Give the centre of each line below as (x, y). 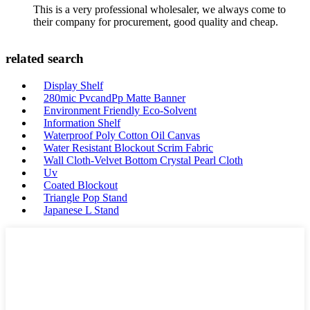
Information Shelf (82, 123)
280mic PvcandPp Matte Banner (115, 98)
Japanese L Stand (81, 210)
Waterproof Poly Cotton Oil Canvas (122, 135)
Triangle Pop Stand (85, 198)
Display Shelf (73, 85)
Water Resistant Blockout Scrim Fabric (128, 148)
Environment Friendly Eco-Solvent (120, 110)
